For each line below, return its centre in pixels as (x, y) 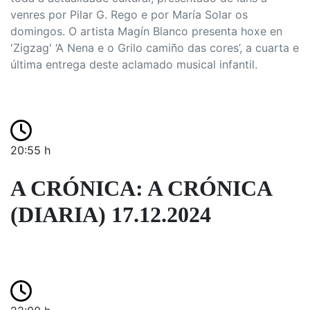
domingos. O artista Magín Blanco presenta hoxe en (146, 31)
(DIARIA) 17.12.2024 (111, 215)
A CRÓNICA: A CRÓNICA (141, 188)
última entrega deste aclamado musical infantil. (134, 64)
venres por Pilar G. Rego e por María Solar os (129, 15)
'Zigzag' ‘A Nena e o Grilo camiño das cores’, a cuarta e (155, 48)
